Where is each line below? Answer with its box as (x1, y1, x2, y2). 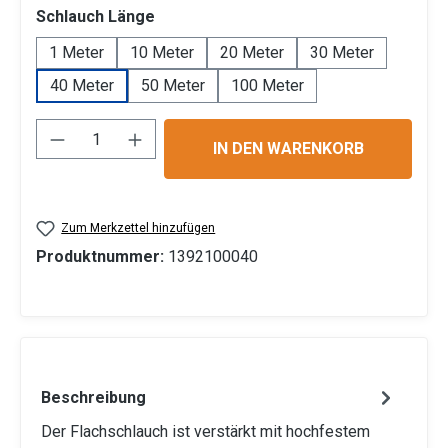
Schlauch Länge (36, 7, 155, 26)
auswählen (154, 6, 238, 25)
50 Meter (141, 76, 205, 95)
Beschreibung (41, 387, 146, 407)
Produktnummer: (36, 247, 168, 267)
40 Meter (50, 76, 114, 95)
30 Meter (310, 43, 374, 62)
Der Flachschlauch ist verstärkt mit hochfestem (41, 422, 370, 442)
